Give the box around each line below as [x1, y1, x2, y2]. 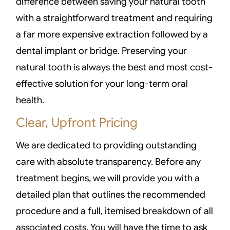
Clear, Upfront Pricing [16, 114, 138, 130]
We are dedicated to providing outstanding [16, 139, 197, 151]
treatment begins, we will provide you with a [16, 172, 200, 184]
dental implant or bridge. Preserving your [16, 45, 187, 57]
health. [16, 94, 45, 106]
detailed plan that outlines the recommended [16, 188, 206, 200]
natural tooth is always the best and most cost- [16, 62, 213, 73]
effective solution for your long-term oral [16, 78, 188, 90]
